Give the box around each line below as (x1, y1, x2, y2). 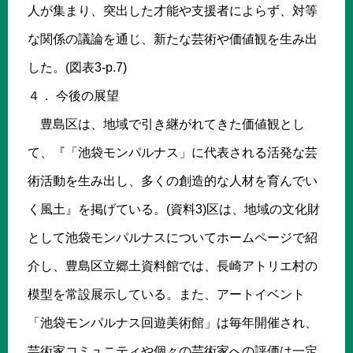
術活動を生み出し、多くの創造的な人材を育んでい (28, 173, 318, 188)
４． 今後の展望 (28, 88, 119, 102)
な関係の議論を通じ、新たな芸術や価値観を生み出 (28, 32, 318, 46)
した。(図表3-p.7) (28, 60, 127, 74)
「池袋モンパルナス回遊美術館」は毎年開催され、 (28, 315, 318, 329)
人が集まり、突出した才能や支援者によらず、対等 (28, 3, 318, 17)
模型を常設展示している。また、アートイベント (28, 287, 305, 301)
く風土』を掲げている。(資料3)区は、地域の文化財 (28, 202, 320, 216)
